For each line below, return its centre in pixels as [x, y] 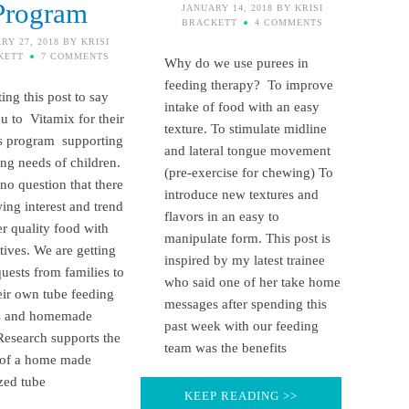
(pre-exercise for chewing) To [248, 172]
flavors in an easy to [221, 216]
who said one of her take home [252, 282]
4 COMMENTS [289, 22]
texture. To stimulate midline [245, 128]
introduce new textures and [241, 194]
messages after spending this [245, 304]
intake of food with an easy [241, 106]
